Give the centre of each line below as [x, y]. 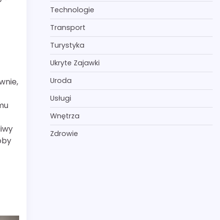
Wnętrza [65, 116]
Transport [68, 27]
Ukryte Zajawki [75, 63]
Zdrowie [64, 134]
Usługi [60, 98]
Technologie [72, 10]
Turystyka [67, 45]
